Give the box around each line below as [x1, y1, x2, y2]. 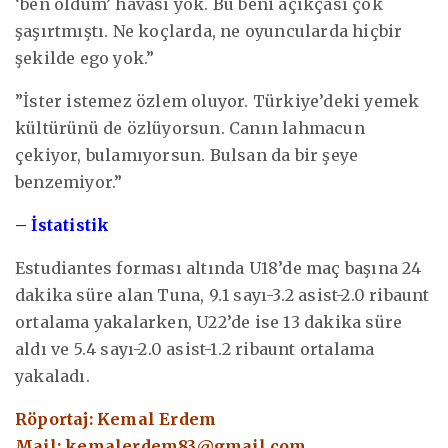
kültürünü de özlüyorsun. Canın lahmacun [15, 117, 365, 138]
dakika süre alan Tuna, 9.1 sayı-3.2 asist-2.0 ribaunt [15, 284, 430, 305]
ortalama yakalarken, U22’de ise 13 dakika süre [15, 311, 403, 332]
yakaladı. [15, 365, 90, 386]
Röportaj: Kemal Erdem [15, 408, 217, 429]
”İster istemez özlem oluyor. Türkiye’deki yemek [15, 90, 420, 111]
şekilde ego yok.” [15, 47, 155, 68]
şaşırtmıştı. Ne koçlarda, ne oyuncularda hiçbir [15, 20, 403, 41]
